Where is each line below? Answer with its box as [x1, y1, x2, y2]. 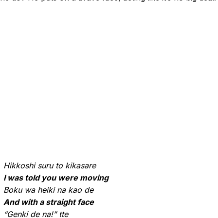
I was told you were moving [3, 173, 109, 182]
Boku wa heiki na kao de [3, 185, 93, 195]
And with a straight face [3, 197, 94, 207]
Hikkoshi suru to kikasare [3, 161, 96, 170]
